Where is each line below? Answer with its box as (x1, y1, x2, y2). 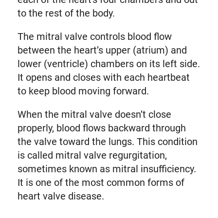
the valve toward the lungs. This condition (17, 136, 198, 148)
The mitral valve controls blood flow (17, 31, 172, 43)
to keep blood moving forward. (17, 85, 149, 97)
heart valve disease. (17, 190, 104, 202)
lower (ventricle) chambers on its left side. (17, 58, 200, 70)
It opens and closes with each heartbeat (17, 72, 190, 84)
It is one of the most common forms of (17, 177, 184, 189)
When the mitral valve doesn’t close (17, 109, 171, 121)
